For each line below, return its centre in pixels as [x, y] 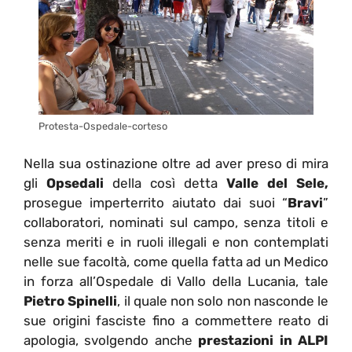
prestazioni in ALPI [264, 340]
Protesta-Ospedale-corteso [103, 126]
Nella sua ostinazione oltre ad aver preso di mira [176, 163]
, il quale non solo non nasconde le [223, 301]
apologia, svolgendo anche [111, 340]
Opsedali [75, 183]
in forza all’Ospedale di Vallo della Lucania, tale [176, 281]
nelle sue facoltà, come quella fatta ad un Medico [176, 261]
